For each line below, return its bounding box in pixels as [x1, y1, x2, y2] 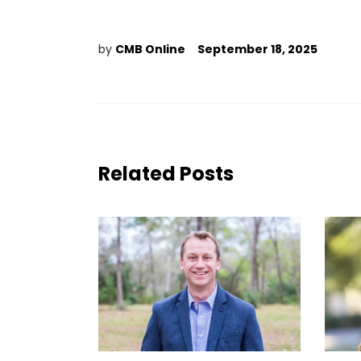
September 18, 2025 [197, 41, 317, 57]
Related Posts [98, 160, 234, 187]
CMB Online [115, 41, 185, 57]
